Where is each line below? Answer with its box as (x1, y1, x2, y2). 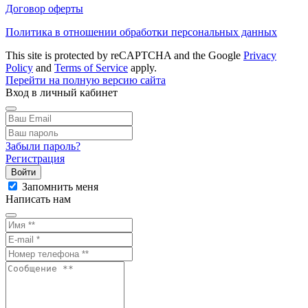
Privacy (243, 49, 276, 61)
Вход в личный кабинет (5, 86, 118, 98)
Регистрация (5, 152, 65, 164)
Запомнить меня (22, 180, 98, 192)
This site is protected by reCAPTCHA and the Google (5, 49, 243, 61)
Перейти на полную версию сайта (5, 74, 166, 86)
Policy (5, 61, 33, 74)
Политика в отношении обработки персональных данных (5, 25, 277, 38)
